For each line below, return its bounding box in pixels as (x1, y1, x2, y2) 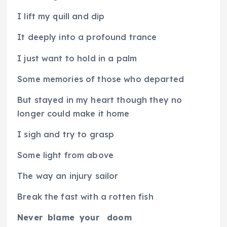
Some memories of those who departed (17, 73, 184, 84)
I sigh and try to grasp (17, 129, 115, 139)
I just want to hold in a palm (17, 53, 137, 63)
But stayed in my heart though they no (17, 94, 182, 105)
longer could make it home (17, 108, 130, 119)
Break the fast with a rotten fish (17, 191, 154, 202)
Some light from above (17, 149, 114, 160)
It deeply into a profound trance (17, 32, 157, 43)
